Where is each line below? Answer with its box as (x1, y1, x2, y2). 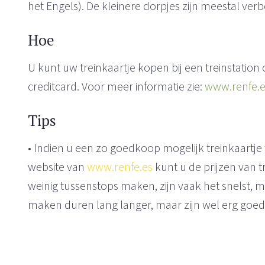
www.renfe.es (87, 159, 153, 174)
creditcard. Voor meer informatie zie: (28, 79, 205, 93)
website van (28, 159, 88, 174)
